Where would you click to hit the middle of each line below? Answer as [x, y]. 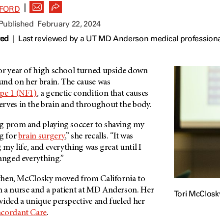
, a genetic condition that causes [92, 94]
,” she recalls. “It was [99, 137]
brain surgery [41, 137]
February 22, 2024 [69, 24]
